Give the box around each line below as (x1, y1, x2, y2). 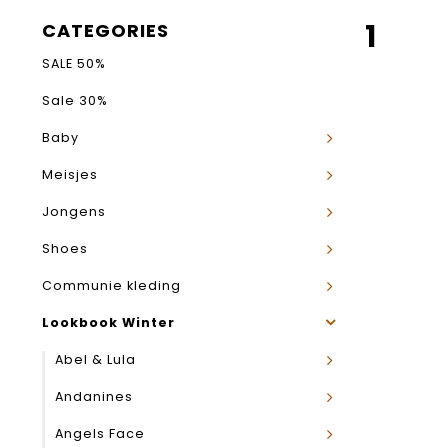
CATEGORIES (42, 18, 169, 43)
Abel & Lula (55, 351, 136, 368)
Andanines (55, 388, 133, 405)
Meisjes (42, 166, 98, 183)
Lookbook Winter (42, 314, 175, 331)
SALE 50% (42, 55, 106, 72)
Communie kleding (42, 277, 181, 294)
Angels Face (55, 425, 145, 442)
